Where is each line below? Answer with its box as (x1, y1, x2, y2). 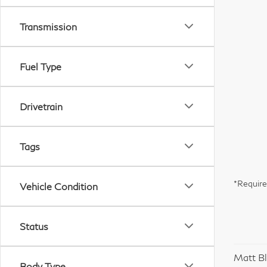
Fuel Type (20, 60, 61, 72)
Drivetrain (20, 100, 63, 112)
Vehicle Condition (20, 180, 98, 192)
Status (20, 220, 48, 232)
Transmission (20, 20, 77, 32)
